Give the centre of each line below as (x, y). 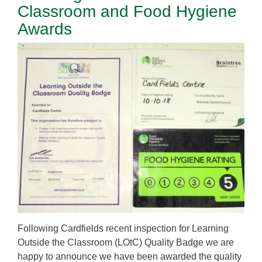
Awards (45, 29)
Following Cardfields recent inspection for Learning (123, 229)
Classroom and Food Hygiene (127, 12)
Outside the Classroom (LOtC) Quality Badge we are (126, 243)
